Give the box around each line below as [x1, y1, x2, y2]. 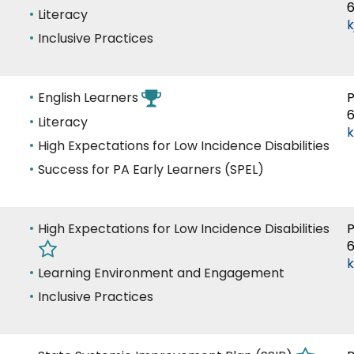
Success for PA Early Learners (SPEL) [38, 160, 264, 179]
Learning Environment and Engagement [38, 264, 284, 283]
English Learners [38, 88, 141, 107]
